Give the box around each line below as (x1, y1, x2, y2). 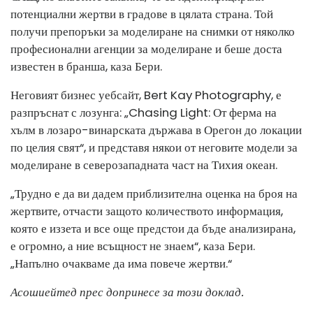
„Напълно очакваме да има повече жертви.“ (10, 255, 232, 272)
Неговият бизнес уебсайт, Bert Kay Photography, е (10, 87, 282, 103)
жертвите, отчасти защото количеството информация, (10, 203, 283, 219)
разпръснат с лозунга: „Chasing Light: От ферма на (10, 104, 277, 121)
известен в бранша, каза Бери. (10, 58, 162, 75)
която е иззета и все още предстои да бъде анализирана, (10, 220, 296, 237)
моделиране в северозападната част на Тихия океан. (10, 156, 277, 173)
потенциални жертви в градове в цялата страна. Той (10, 6, 273, 22)
